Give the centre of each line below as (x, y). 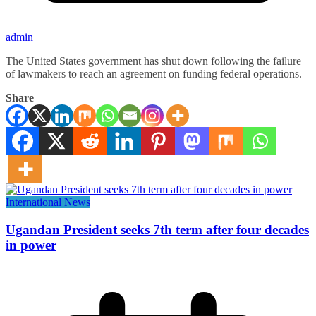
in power (31, 245)
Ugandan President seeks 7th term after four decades (157, 230)
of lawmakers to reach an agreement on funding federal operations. (154, 74)
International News (48, 202)
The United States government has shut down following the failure (153, 61)
